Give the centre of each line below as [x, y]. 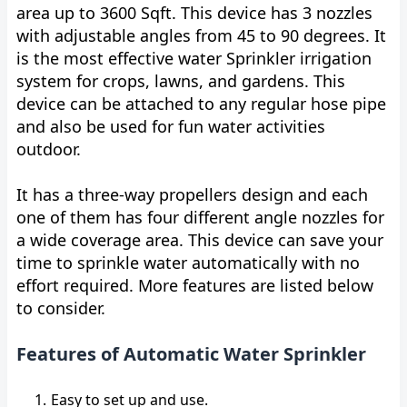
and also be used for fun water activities [171, 126]
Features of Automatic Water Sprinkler [191, 354]
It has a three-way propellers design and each [192, 194]
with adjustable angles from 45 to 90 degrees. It [201, 35]
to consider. [61, 308]
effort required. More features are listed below [195, 285]
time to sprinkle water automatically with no [188, 263]
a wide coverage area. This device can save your [200, 240]
